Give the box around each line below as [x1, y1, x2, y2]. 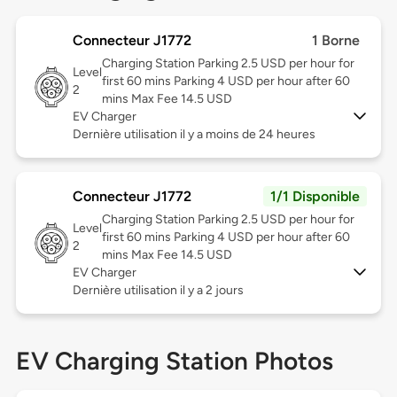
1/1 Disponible [270, 188, 361, 206]
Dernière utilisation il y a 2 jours [72, 283, 244, 299]
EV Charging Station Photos [15, 346, 333, 377]
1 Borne [312, 32, 361, 50]
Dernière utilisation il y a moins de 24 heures [72, 127, 315, 143]
